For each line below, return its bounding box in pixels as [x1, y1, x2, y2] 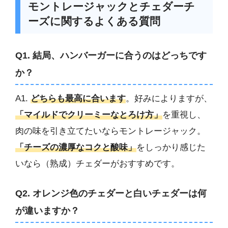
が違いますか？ [15, 205, 79, 216]
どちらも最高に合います [31, 93, 126, 103]
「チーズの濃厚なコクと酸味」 [15, 142, 136, 152]
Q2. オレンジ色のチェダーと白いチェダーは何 [15, 188, 207, 198]
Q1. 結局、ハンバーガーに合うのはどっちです [15, 50, 207, 61]
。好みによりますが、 [126, 93, 212, 103]
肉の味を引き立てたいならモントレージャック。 [15, 126, 206, 136]
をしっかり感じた [136, 142, 206, 152]
